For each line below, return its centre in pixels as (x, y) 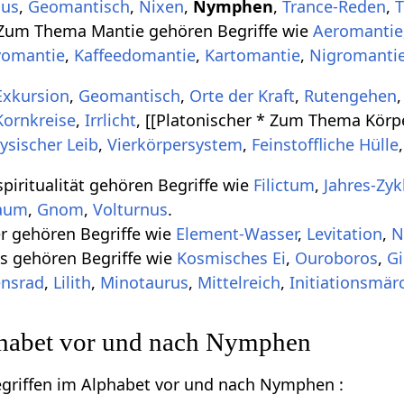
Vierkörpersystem (175, 145)
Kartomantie (253, 55)
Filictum (285, 185)
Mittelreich (239, 283)
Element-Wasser (237, 234)
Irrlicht (111, 120)
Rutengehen (351, 96)
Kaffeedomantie (135, 55)
